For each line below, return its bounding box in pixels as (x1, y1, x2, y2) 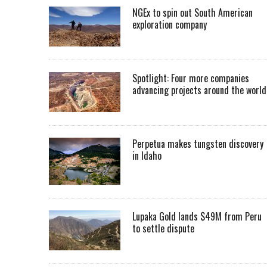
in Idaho (132, 148, 162, 163)
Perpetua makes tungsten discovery (132, 136, 263, 151)
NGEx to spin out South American (132, 5, 253, 20)
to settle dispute (132, 221, 194, 236)
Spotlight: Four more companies (132, 71, 249, 85)
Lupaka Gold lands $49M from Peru (132, 209, 262, 224)
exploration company (132, 17, 207, 32)
